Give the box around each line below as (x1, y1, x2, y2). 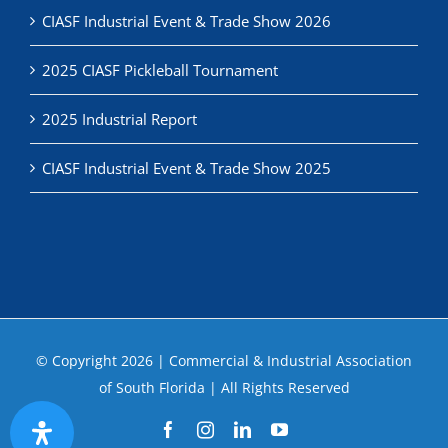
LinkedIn (250, 420, 315, 438)
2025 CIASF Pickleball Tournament (42, 60, 278, 81)
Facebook (176, 420, 245, 438)
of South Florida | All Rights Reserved (98, 378, 350, 398)
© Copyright (36, 351, 121, 371)
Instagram (213, 420, 284, 438)
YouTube (287, 420, 350, 438)
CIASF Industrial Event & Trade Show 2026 (42, 11, 331, 32)
